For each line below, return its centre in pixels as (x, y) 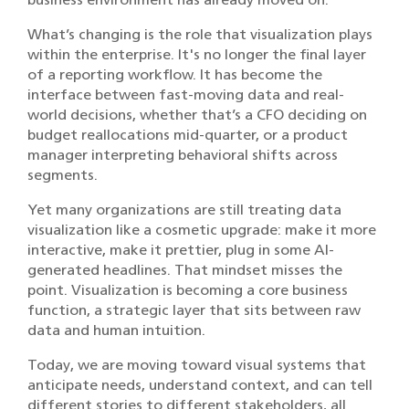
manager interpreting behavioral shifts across (183, 155)
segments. (63, 175)
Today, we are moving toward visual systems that (197, 365)
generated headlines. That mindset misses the (185, 270)
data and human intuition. (116, 330)
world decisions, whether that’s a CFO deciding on (197, 115)
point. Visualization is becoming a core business (188, 290)
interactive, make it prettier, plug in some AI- (181, 250)
